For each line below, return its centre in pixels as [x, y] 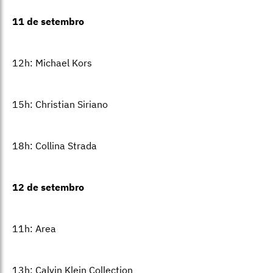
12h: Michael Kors [52, 63]
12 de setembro [48, 187]
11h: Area [34, 229]
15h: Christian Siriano [60, 105]
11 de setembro [48, 22]
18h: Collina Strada [55, 146]
